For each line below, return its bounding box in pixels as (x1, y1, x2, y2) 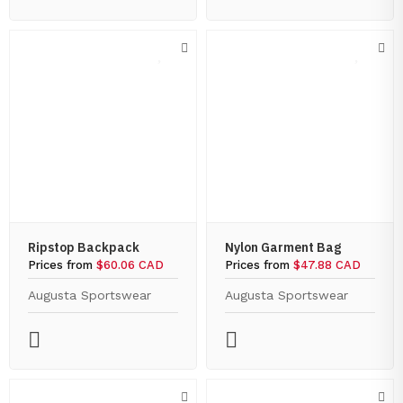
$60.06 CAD (96, 258, 164, 272)
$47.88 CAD (293, 258, 361, 272)
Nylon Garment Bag (225, 239, 341, 255)
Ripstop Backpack (28, 239, 139, 255)
